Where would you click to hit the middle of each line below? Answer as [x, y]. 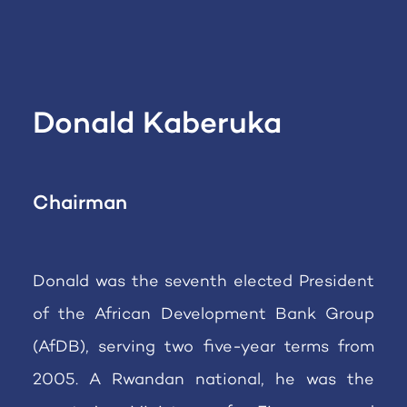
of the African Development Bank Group [203, 315]
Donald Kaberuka [157, 125]
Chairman [80, 204]
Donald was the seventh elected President [203, 283]
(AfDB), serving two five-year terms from [203, 348]
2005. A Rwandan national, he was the [203, 381]
